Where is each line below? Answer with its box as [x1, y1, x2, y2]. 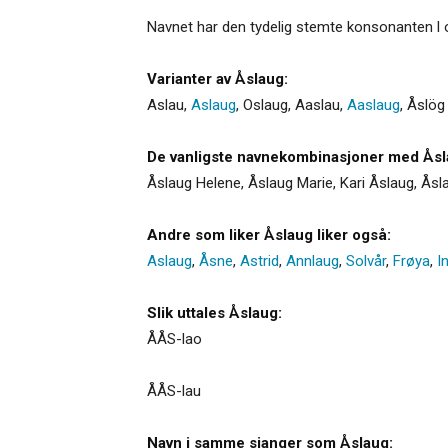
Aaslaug [347, 95, 400, 114]
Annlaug [286, 251, 339, 270]
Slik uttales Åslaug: [147, 303, 282, 322]
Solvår [346, 251, 386, 270]
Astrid [240, 251, 279, 270]
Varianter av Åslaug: [147, 69, 288, 88]
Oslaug [243, 95, 288, 114]
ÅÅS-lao [147, 329, 202, 348]
